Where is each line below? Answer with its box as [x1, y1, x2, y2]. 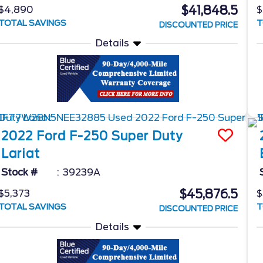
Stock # [1, 166, 38, 178]
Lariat [1, 146, 41, 161]
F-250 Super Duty [69, 129, 183, 143]
